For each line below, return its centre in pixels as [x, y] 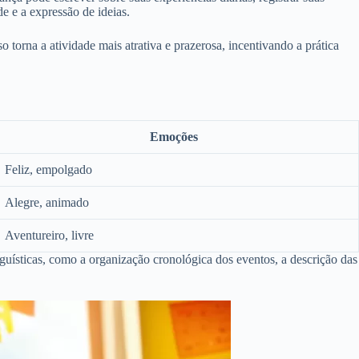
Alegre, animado [45, 203]
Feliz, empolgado [47, 170]
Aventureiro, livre [48, 236]
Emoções [173, 137]
